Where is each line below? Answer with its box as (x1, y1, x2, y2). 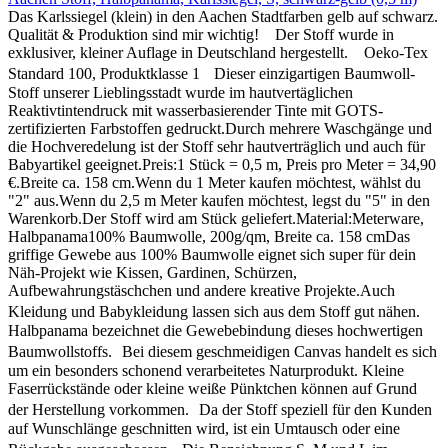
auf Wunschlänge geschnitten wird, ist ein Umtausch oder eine (8, 419, 400, 437)
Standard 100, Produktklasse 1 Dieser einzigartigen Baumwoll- (8, 64, 415, 82)
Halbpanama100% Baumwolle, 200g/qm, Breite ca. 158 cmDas (8, 227, 410, 245)
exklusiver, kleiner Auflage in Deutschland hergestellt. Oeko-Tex (8, 43, 428, 61)
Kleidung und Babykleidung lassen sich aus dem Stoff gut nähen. (8, 302, 430, 320)
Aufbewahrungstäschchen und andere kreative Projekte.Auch (8, 281, 395, 299)
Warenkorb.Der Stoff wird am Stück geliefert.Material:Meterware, (8, 209, 424, 227)
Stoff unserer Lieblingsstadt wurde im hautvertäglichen (8, 83, 353, 101)
